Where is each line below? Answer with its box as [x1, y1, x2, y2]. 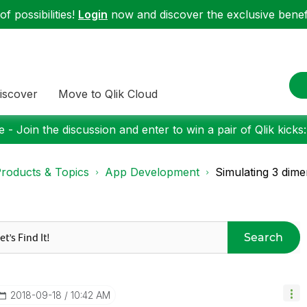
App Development [105, 165, 199, 179]
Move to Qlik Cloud [58, 86, 158, 101]
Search [244, 230, 284, 244]
